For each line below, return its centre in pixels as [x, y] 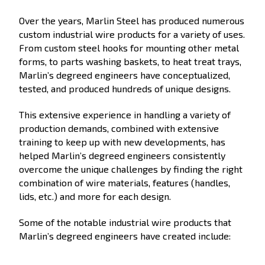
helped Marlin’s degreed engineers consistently [122, 155]
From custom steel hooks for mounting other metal [129, 48]
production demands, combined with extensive [119, 128]
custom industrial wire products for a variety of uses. [132, 34]
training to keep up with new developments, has [122, 141]
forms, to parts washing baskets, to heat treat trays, [130, 61]
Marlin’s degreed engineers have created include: [125, 235]
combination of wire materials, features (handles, [125, 182]
